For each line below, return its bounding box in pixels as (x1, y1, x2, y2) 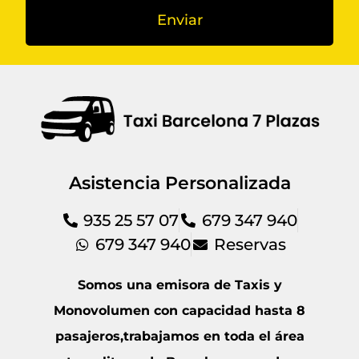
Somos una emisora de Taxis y (77, 276, 282, 292)
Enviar (156, 11, 203, 30)
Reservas (213, 234, 286, 254)
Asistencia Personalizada (68, 171, 291, 194)
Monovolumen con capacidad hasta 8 (54, 302, 305, 318)
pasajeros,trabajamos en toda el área (54, 328, 305, 344)
